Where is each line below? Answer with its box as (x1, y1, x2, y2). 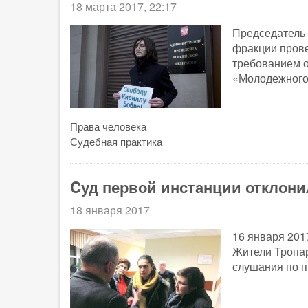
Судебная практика (70, 134, 162, 149)
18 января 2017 (70, 202, 150, 219)
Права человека (70, 119, 146, 134)
